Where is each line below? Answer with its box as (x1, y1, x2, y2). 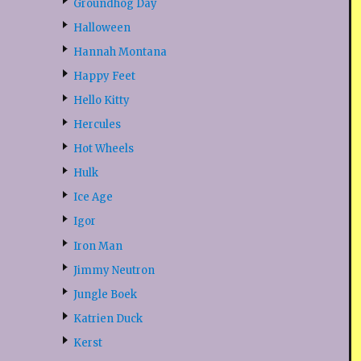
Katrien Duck (73, 311, 143, 326)
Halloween (73, 20, 131, 35)
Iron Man (73, 239, 122, 253)
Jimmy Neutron (73, 263, 155, 277)
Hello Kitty (73, 93, 130, 107)
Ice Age (73, 190, 113, 205)
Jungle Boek (73, 287, 137, 301)
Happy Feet (73, 68, 135, 83)
